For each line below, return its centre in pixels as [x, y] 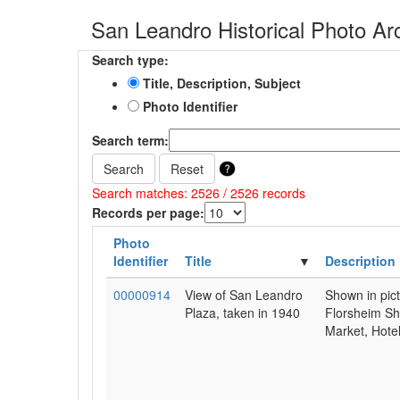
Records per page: [148, 212]
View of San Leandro [244, 295]
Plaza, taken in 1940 [242, 312]
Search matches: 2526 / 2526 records [199, 193]
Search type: [130, 60]
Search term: [130, 140]
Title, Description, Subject [220, 83]
